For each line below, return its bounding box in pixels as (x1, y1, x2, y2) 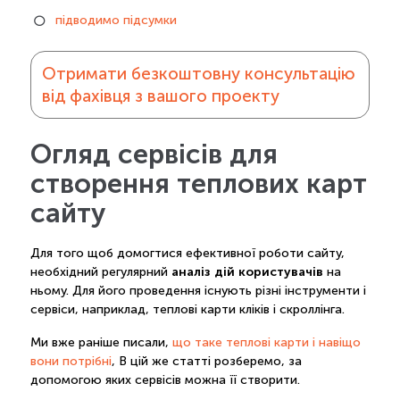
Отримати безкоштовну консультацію (41, 63, 355, 83)
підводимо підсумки (54, 12, 177, 27)
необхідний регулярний (29, 265, 171, 279)
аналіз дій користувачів (171, 264, 323, 279)
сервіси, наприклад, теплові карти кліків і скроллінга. (29, 303, 348, 317)
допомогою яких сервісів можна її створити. (29, 373, 300, 387)
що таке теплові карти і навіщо (171, 336, 361, 350)
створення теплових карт (29, 168, 367, 199)
